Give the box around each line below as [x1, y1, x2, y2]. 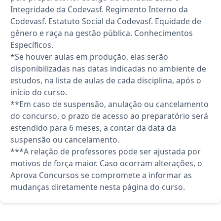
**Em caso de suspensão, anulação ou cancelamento [10, 98, 209, 110]
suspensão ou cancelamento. [10, 134, 119, 145]
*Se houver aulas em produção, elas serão [10, 51, 168, 62]
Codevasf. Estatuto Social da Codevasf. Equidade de [10, 15, 201, 27]
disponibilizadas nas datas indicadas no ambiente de [10, 63, 206, 74]
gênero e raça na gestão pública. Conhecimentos [10, 27, 193, 38]
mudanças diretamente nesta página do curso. [10, 181, 185, 192]
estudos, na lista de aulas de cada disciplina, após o [10, 74, 201, 86]
